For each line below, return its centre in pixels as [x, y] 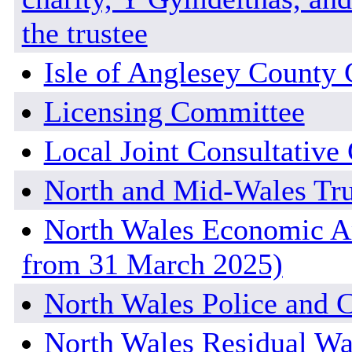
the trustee [84, 33]
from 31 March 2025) [152, 264]
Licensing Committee [174, 112]
